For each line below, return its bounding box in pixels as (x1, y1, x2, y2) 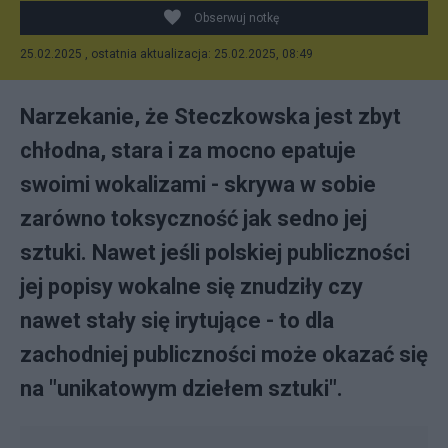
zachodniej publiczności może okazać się (20, 342, 428, 367)
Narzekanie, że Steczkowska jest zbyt (20, 104, 401, 129)
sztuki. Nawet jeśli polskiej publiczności (20, 240, 410, 265)
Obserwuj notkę (194, 11, 279, 25)
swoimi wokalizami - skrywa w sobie (20, 172, 376, 197)
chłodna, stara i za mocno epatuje (20, 138, 356, 163)
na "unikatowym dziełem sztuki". (20, 376, 343, 401)
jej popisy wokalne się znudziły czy (20, 274, 363, 299)
